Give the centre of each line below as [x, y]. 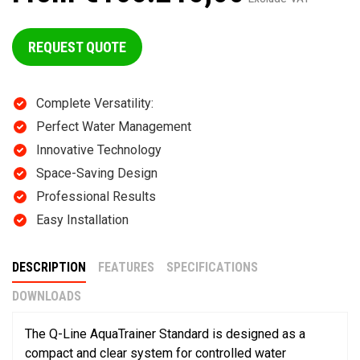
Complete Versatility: [95, 104]
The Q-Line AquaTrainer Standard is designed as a [165, 334]
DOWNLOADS [47, 297]
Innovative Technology [99, 150]
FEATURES [126, 268]
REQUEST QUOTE [77, 47]
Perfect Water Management [114, 127]
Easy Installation [82, 220]
